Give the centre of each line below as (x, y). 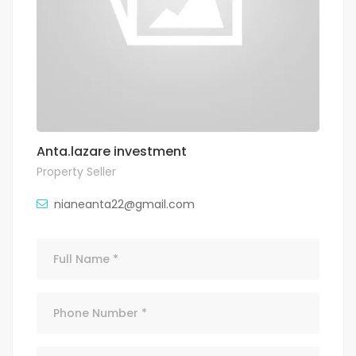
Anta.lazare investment (112, 151)
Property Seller (76, 172)
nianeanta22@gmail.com (124, 204)
